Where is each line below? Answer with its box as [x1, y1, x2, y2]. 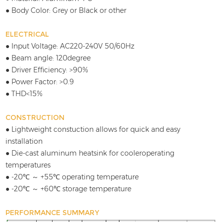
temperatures [5, 161, 51, 170]
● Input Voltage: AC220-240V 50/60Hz [5, 42, 135, 51]
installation [5, 137, 43, 146]
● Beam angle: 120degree [5, 54, 91, 63]
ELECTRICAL [5, 30, 50, 39]
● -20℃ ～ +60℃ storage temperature [5, 184, 132, 194]
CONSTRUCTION [5, 113, 65, 122]
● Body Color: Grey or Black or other [5, 6, 127, 15]
